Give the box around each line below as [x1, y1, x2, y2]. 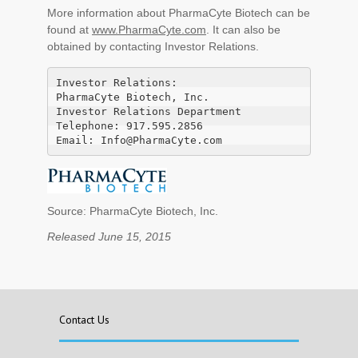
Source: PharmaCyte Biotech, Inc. [47, 205, 218, 217]
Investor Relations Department [55, 105, 241, 117]
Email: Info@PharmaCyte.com [55, 133, 222, 146]
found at [47, 23, 92, 36]
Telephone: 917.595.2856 [55, 119, 203, 132]
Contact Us [59, 312, 109, 327]
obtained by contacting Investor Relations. [47, 40, 259, 53]
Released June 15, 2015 [47, 230, 171, 243]
